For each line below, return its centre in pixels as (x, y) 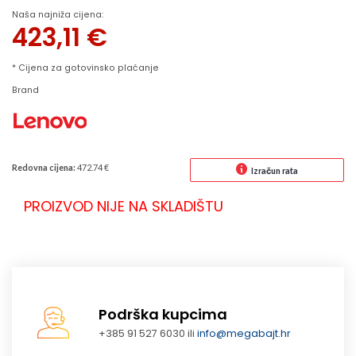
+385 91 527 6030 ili (148, 333)
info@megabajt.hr (244, 333)
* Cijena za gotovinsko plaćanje (85, 68)
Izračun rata (275, 171)
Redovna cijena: (44, 167)
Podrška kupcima (163, 315)
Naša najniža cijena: (58, 14)
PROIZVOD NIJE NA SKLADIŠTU (124, 206)
